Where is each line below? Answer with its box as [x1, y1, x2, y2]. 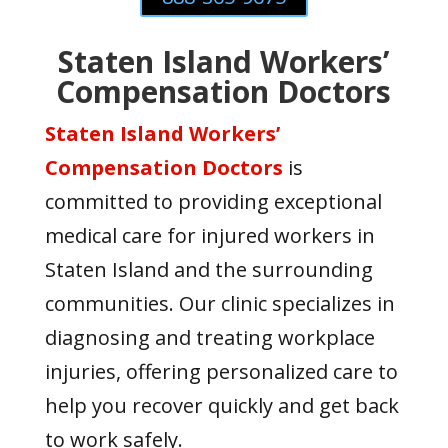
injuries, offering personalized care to [44, 358, 398, 385]
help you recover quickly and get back [44, 392, 399, 419]
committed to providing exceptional [44, 188, 382, 215]
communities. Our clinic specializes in [44, 290, 395, 317]
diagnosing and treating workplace [44, 324, 375, 351]
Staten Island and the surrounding [44, 256, 373, 283]
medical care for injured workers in [44, 222, 375, 249]
